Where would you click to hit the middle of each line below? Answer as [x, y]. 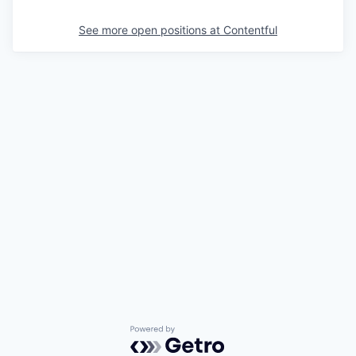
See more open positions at [151, 29]
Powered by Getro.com [199, 333]
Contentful [250, 29]
